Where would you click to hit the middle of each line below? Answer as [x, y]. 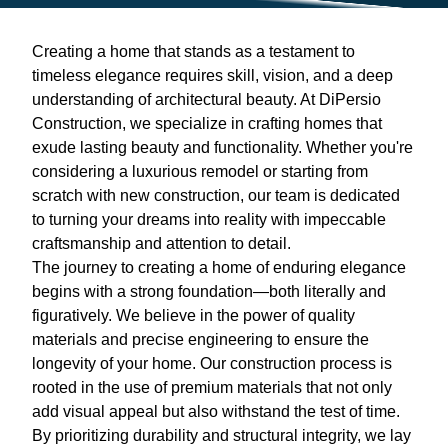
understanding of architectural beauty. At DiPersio [206, 99]
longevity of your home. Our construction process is [212, 363]
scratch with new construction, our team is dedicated [216, 195]
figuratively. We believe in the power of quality [193, 315]
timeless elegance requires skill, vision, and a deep [212, 75]
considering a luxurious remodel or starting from [200, 171]
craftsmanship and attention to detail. [161, 243]
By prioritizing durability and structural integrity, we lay [221, 435]
